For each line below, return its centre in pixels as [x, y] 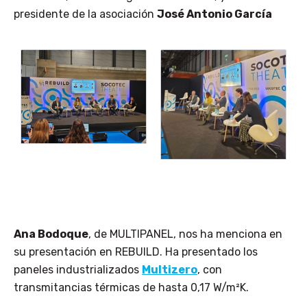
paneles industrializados [78, 269]
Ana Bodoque [51, 234]
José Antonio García [216, 14]
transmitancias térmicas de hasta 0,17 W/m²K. [131, 287]
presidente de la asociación [85, 14]
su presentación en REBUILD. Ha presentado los [136, 251]
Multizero [170, 269]
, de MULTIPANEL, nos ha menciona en [185, 234]
